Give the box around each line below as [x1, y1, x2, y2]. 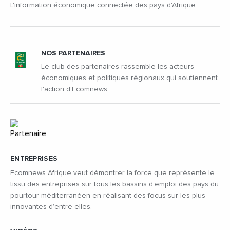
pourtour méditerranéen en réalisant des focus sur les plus [10, 191, 205, 199]
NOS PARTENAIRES [41, 49, 105, 57]
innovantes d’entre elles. [10, 203, 92, 210]
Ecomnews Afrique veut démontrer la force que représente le [10, 169, 215, 177]
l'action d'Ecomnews [41, 85, 107, 93]
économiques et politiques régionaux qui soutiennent [41, 74, 218, 82]
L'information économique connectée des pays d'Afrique [10, 1, 196, 9]
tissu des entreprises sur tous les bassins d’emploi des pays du [10, 180, 219, 188]
